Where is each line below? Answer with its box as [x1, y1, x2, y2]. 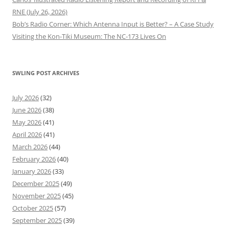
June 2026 [12, 105, 41, 114]
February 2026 [12, 154, 56, 164]
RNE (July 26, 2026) [12, 7, 67, 16]
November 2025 [12, 191, 61, 200]
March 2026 [12, 142, 48, 151]
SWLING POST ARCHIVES [12, 68, 79, 77]
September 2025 [12, 215, 62, 225]
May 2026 [12, 117, 41, 127]
